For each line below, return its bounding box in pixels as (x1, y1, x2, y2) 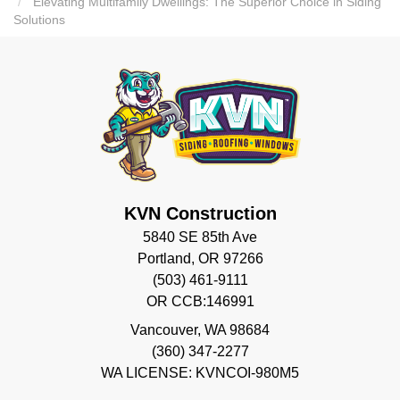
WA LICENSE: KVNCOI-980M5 (101, 364, 299, 380)
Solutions (13, 13, 65, 28)
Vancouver (130, 321, 197, 337)
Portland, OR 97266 (137, 250, 263, 266)
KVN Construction (123, 203, 277, 223)
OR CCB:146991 (146, 293, 254, 309)
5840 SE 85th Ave (143, 229, 257, 245)
